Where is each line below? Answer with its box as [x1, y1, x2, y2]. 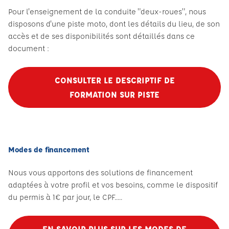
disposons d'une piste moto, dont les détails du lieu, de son [8, 19, 220, 29]
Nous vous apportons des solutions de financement [8, 168, 193, 177]
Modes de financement [8, 145, 89, 154]
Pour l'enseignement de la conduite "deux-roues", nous [8, 7, 206, 16]
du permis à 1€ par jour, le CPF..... [8, 192, 122, 202]
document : [8, 43, 49, 53]
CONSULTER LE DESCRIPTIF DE [54, 75, 175, 85]
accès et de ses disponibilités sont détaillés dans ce [8, 31, 195, 41]
